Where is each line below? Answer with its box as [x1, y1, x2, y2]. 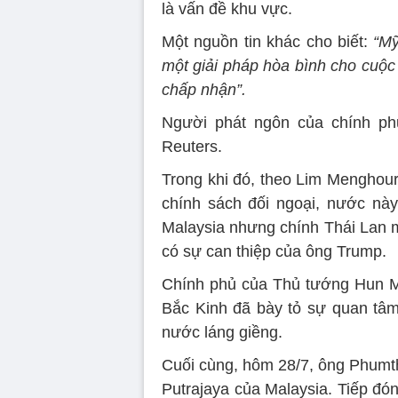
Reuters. [162, 138, 222, 156]
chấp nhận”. [162, 81, 246, 99]
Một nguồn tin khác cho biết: [162, 33, 374, 52]
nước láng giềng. [162, 323, 283, 342]
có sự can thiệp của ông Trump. [162, 243, 386, 261]
